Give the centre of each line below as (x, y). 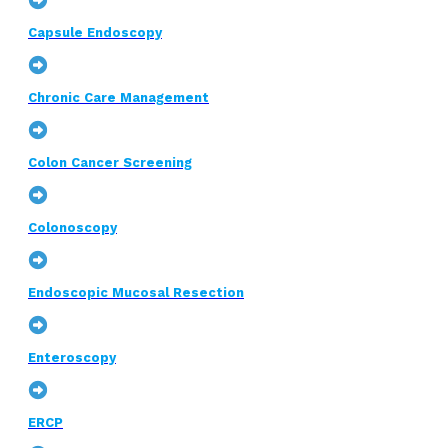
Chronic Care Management (118, 98)
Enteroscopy (72, 358)
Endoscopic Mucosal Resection (136, 293)
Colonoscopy (72, 228)
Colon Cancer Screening (110, 163)
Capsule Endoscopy (95, 33)
